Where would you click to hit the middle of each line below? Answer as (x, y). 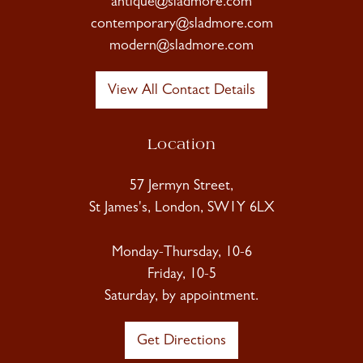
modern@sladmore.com (181, 47)
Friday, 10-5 (181, 275)
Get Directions (181, 342)
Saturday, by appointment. (181, 297)
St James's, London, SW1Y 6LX (181, 209)
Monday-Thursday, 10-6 (181, 253)
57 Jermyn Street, (181, 187)
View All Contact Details (181, 91)
